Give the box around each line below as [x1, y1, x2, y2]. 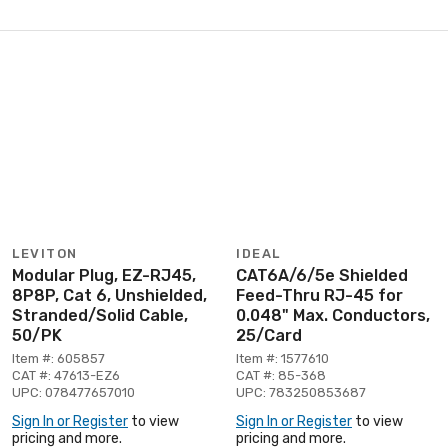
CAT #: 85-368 [236, 367, 326, 383]
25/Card [236, 325, 302, 345]
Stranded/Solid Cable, [12, 305, 188, 325]
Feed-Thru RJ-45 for [236, 285, 403, 305]
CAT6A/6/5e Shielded [236, 265, 408, 285]
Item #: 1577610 [236, 350, 329, 366]
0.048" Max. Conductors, [236, 305, 430, 325]
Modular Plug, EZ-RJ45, [12, 265, 196, 285]
